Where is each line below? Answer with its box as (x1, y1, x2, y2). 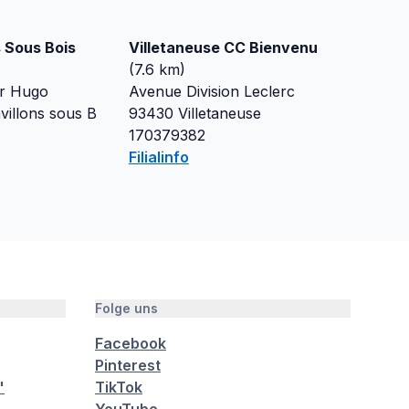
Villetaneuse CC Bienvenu (128, 38, 318, 57)
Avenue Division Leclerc (128, 82, 295, 100)
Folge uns (95, 300, 158, 316)
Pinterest (95, 356, 161, 374)
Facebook (95, 334, 166, 352)
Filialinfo (128, 148, 189, 166)
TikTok (95, 378, 142, 396)
